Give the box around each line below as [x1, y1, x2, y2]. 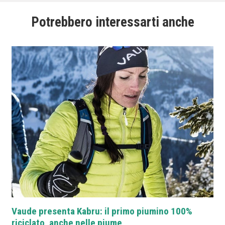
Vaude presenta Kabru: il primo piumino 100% [12, 205, 192, 217]
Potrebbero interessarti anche [31, 14, 194, 30]
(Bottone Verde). [8, 1, 61, 11]
